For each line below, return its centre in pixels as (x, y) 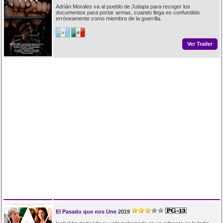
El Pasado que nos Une (86, 211)
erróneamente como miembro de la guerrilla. (109, 18)
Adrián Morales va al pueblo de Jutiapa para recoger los (123, 6)
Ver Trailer (200, 44)
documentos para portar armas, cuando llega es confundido (127, 12)
